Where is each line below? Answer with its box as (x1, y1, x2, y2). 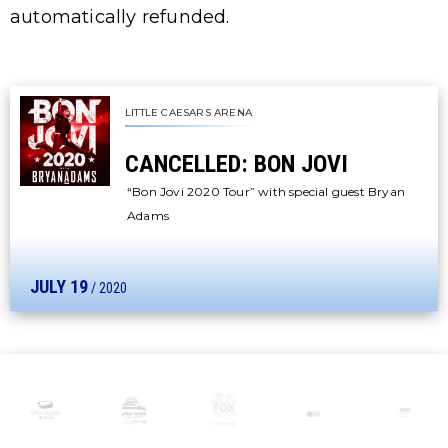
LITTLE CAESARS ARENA (125, 105, 252, 119)
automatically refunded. (10, 5, 230, 28)
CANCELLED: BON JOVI (125, 149, 348, 178)
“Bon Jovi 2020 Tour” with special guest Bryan (127, 183, 405, 199)
